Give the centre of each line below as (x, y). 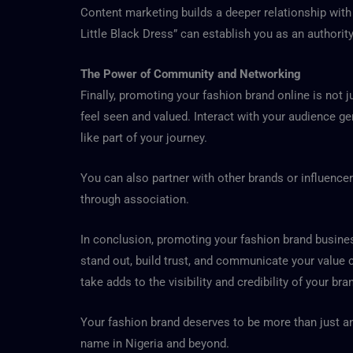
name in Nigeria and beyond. (155, 343)
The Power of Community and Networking (191, 74)
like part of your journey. (144, 137)
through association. (135, 199)
